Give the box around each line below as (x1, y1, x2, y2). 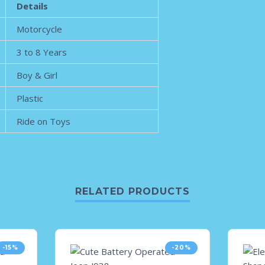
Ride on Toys (17, 115, 71, 127)
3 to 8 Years (17, 46, 67, 58)
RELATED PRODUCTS (75, 186, 190, 198)
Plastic (17, 92, 44, 104)
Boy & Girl (17, 69, 58, 81)
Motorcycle (17, 23, 63, 35)
